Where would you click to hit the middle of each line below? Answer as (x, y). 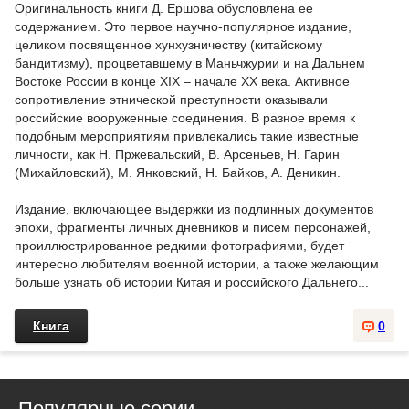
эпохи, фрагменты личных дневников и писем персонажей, (193, 227)
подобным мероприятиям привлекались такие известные (187, 136)
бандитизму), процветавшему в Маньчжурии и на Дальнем (190, 63)
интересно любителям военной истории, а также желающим (197, 264)
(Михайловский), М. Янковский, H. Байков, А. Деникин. (178, 173)
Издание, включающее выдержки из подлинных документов (194, 209)
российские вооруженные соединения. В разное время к (185, 118)
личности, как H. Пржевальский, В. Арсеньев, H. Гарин (177, 154)
